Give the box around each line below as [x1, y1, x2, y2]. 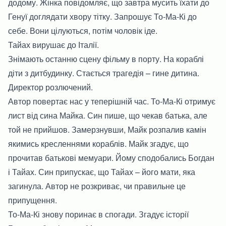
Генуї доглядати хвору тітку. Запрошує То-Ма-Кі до [8, 10, 197, 22]
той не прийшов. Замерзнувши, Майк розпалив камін [8, 123, 206, 135]
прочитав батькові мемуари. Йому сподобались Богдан [8, 151, 214, 163]
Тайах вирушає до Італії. [8, 38, 99, 50]
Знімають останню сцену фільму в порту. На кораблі [8, 52, 204, 65]
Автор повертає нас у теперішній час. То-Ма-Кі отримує [8, 95, 215, 107]
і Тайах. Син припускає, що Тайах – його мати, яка [8, 165, 195, 178]
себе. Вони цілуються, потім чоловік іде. [8, 24, 157, 36]
